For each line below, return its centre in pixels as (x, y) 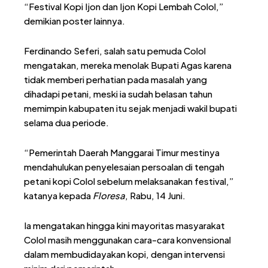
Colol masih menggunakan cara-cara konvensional (127, 239)
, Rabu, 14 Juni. (155, 195)
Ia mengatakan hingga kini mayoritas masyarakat (124, 225)
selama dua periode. (66, 122)
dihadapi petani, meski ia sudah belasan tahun (118, 93)
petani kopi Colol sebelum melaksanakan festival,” (129, 181)
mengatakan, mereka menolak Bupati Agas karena (128, 65)
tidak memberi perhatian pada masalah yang (115, 79)
